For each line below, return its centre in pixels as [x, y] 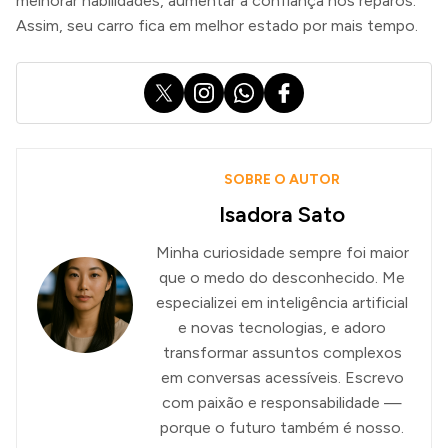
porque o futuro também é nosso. [282, 428]
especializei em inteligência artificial [282, 303]
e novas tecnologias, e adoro [282, 328]
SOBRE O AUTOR [282, 180]
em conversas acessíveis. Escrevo [282, 378]
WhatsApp [263, 85]
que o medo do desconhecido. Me [282, 278]
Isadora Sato [282, 215]
